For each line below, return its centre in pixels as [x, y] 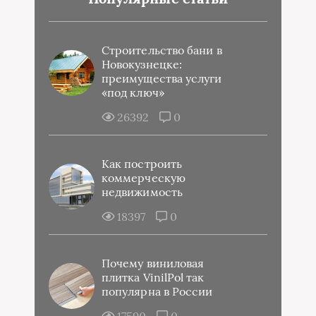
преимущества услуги [162, 78]
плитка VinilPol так [153, 277]
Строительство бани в [162, 50]
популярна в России [157, 291]
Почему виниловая [153, 263]
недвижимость [142, 192]
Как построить [142, 163]
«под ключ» [133, 92]
